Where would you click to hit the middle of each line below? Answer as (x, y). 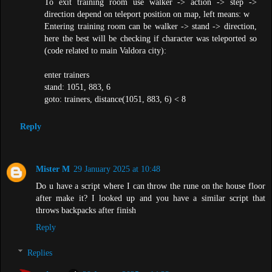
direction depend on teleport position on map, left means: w (147, 14)
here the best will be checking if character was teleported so (151, 38)
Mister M (53, 169)
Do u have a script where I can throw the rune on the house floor (151, 186)
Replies (40, 252)
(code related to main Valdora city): (106, 50)
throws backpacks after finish (86, 210)
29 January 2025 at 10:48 (117, 169)
